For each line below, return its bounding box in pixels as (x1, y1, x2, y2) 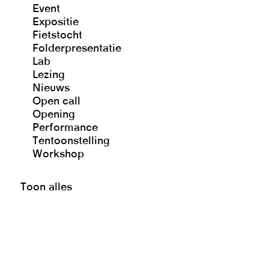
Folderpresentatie (32, 43, 122, 55)
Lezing (32, 70, 65, 81)
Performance (32, 122, 98, 134)
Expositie (32, 17, 79, 28)
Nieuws (32, 83, 70, 94)
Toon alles (20, 182, 73, 193)
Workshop (32, 149, 85, 160)
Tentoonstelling (32, 136, 110, 147)
